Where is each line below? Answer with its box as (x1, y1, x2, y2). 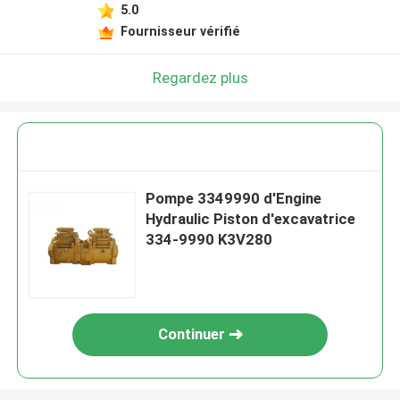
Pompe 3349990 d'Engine (146, 189, 322, 208)
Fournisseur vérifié (120, 23, 240, 38)
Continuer (157, 325, 225, 344)
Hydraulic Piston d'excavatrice (146, 210, 356, 229)
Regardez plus (152, 68, 248, 87)
